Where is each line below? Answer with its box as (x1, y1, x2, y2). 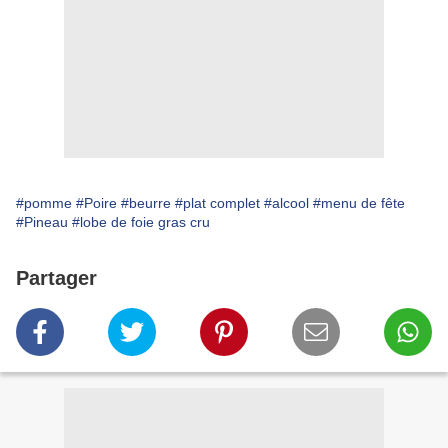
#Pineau (16, 214, 68, 231)
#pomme (16, 195, 72, 212)
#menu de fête (313, 195, 405, 212)
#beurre (121, 195, 171, 212)
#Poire (76, 195, 117, 212)
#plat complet (175, 195, 260, 212)
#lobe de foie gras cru (72, 214, 210, 231)
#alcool (264, 195, 309, 212)
